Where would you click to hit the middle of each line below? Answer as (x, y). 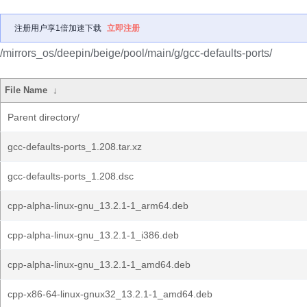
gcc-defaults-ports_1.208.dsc (71, 176)
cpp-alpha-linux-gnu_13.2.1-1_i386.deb (93, 235)
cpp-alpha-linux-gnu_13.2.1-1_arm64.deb (98, 206)
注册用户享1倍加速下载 (58, 28)
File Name (26, 90)
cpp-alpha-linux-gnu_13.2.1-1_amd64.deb (99, 265)
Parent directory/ (44, 117)
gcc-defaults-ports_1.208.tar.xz (75, 147)
